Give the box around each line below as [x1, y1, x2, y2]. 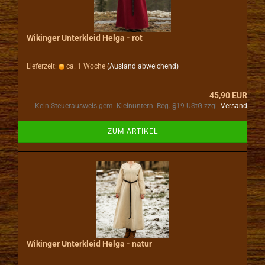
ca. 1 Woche [64, 62, 105, 70]
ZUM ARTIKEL [107, 127, 158, 135]
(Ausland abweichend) [107, 62, 179, 70]
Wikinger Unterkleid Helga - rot [27, 33, 143, 43]
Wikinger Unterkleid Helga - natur [27, 239, 152, 248]
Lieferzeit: [27, 62, 59, 70]
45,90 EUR [209, 91, 247, 100]
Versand [221, 102, 247, 110]
